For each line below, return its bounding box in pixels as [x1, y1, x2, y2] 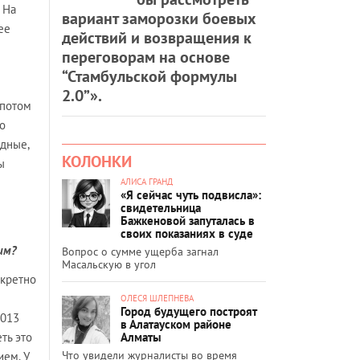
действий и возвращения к [62, 27, 252, 48]
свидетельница [121, 199, 201, 215]
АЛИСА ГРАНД [121, 175, 173, 187]
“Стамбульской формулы [62, 65, 237, 87]
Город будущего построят [121, 303, 257, 319]
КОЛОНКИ [62, 150, 132, 172]
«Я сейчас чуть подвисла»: [121, 186, 261, 202]
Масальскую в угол [62, 256, 156, 272]
